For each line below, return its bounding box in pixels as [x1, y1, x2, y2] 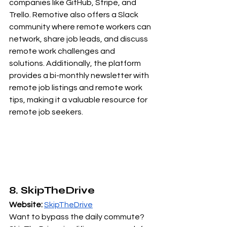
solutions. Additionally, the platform [9, 59, 142, 68]
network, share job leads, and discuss [9, 35, 149, 44]
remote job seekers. [9, 108, 83, 117]
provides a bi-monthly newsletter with [9, 71, 150, 80]
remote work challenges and [9, 47, 117, 56]
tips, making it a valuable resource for [9, 96, 149, 104]
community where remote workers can [9, 23, 153, 31]
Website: [9, 200, 43, 209]
